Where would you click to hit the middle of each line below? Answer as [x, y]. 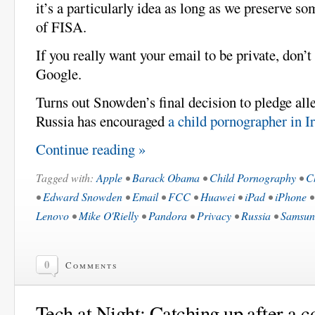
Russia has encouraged [102, 121]
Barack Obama [166, 177]
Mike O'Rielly [109, 215]
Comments [92, 265]
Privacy [214, 215]
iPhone [291, 196]
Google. [59, 73]
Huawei [218, 196]
